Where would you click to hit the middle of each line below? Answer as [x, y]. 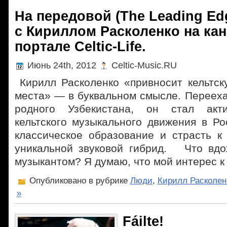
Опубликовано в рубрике [78, 181]
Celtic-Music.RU [143, 65]
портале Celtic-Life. [80, 46]
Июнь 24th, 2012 [62, 65]
